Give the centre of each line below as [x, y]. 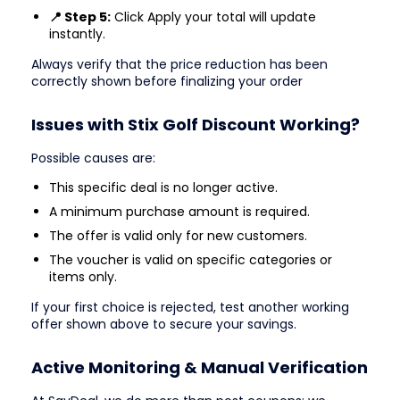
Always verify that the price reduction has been [179, 64]
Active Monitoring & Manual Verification [200, 368]
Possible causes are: [93, 158]
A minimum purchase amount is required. [179, 211]
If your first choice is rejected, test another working [190, 307]
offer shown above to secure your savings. [164, 324]
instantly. [77, 33]
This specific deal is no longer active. [163, 187]
